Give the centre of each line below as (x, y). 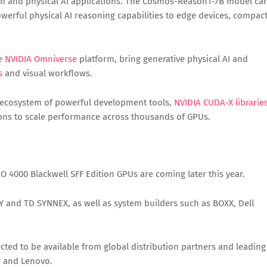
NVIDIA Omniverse (41, 59)
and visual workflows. (47, 73)
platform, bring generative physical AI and (162, 59)
